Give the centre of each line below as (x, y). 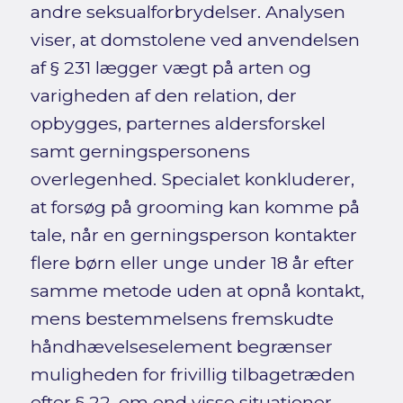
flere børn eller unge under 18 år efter (192, 263)
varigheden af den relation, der (163, 96)
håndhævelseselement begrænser (181, 347)
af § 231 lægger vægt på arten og (170, 68)
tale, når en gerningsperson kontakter (193, 235)
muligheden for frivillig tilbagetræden (193, 375)
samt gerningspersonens (140, 152)
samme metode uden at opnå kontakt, (197, 291)
